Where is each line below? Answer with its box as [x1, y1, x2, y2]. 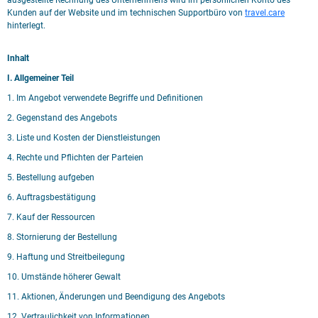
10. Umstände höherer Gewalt [7, 272, 121, 282]
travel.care [245, 8, 285, 18]
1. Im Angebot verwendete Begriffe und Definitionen [7, 93, 203, 103]
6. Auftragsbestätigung [7, 192, 96, 202]
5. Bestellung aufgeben [7, 172, 94, 182]
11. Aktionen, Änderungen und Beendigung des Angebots [7, 292, 225, 302]
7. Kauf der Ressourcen [7, 212, 95, 222]
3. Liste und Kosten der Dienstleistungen [7, 133, 160, 143]
